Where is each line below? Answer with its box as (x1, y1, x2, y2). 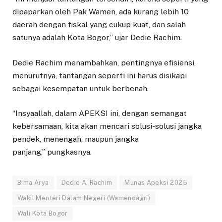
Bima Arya (17, 178, 49, 186)
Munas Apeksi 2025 (124, 178, 188, 186)
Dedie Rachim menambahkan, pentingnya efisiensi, (12, 57, 196, 67)
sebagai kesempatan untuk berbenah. (12, 83, 149, 93)
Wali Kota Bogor (17, 209, 68, 217)
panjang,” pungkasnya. (12, 147, 92, 157)
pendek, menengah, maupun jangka (12, 134, 139, 144)
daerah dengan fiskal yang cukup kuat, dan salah (12, 20, 186, 30)
